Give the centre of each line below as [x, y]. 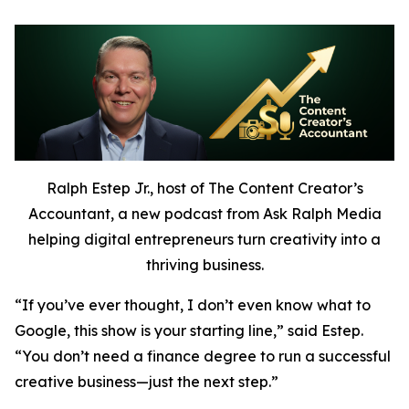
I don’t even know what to [279, 304]
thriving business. [204, 264]
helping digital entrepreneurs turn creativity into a [204, 239]
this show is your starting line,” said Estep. [217, 330]
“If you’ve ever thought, [101, 304]
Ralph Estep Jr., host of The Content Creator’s [204, 188]
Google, [42, 330]
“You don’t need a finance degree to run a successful [203, 356]
